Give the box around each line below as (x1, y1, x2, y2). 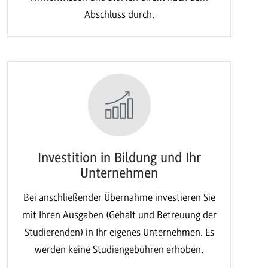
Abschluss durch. (84, 8, 154, 20)
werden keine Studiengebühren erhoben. (35, 243, 204, 255)
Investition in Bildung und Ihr (37, 150, 201, 166)
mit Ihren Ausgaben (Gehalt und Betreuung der (22, 208, 217, 221)
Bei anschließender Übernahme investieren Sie (23, 191, 215, 203)
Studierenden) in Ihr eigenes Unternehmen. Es (24, 226, 214, 238)
